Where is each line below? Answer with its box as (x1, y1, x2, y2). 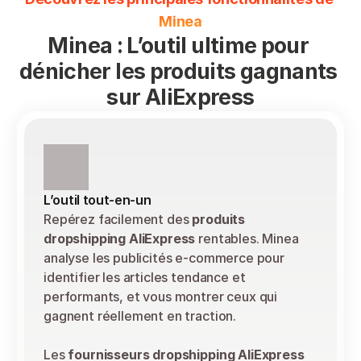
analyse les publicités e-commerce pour (44, 250, 284, 266)
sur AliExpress (106, 84, 255, 110)
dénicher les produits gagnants (19, 58, 338, 85)
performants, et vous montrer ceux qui (44, 288, 278, 305)
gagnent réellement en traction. (44, 308, 237, 324)
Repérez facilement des (44, 211, 193, 227)
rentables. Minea (195, 230, 299, 247)
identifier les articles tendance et (44, 269, 246, 285)
